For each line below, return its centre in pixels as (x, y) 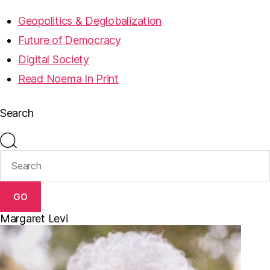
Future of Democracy (70, 40)
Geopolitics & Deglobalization (90, 21)
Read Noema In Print (68, 79)
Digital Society (54, 59)
